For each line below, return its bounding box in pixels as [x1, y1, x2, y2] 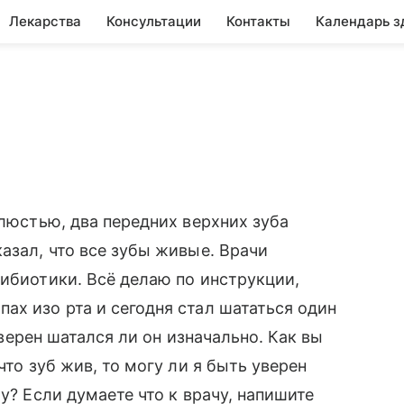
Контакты [226, 13, 290, 30]
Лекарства [9, 13, 81, 30]
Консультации [106, 13, 201, 30]
